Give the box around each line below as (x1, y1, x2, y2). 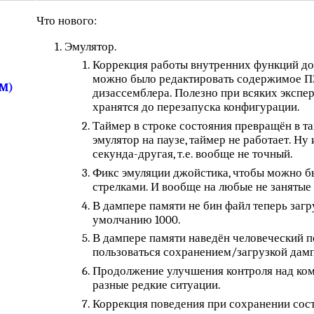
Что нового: (36, 13, 97, 27)
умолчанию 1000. (93, 212, 182, 226)
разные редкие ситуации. (93, 278, 221, 292)
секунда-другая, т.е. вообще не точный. (93, 147, 294, 161)
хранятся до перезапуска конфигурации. (93, 100, 301, 114)
